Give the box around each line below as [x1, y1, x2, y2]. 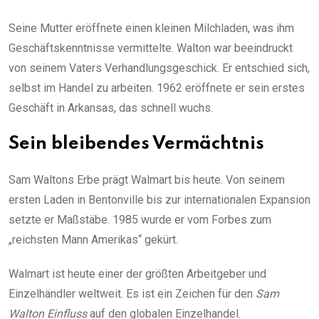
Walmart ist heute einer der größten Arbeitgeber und [9, 266, 266, 281]
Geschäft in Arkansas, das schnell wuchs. [9, 100, 213, 115]
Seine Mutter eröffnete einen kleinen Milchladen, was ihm [9, 21, 294, 35]
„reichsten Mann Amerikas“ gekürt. [9, 232, 178, 246]
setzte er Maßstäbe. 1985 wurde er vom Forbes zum [9, 212, 271, 226]
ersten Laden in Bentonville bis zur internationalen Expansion [9, 192, 310, 206]
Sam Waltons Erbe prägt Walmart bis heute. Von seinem [9, 172, 285, 187]
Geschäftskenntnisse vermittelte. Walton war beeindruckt [9, 41, 293, 55]
